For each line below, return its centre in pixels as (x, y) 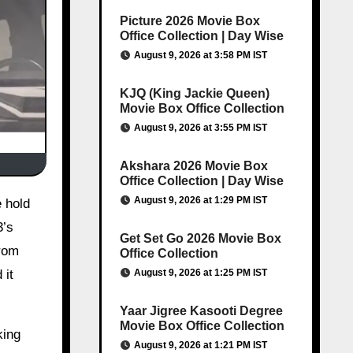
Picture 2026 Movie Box (190, 21)
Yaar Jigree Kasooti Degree (201, 311)
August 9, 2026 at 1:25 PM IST (200, 273)
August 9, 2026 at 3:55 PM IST (200, 128)
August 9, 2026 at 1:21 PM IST (200, 345)
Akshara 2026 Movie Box (193, 166)
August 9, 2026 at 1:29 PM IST (200, 200)
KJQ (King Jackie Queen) (194, 93)
